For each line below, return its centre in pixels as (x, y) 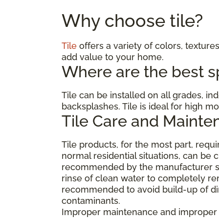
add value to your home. (113, 57)
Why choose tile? (132, 20)
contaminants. (91, 200)
